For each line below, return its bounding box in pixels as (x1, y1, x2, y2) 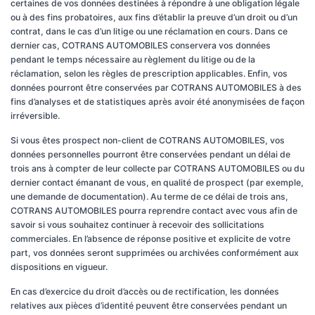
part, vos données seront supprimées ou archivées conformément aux (11, 247, 299, 258)
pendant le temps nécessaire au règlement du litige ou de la (11, 54, 255, 65)
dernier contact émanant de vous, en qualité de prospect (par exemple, (11, 177, 304, 188)
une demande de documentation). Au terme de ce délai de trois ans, (11, 191, 288, 202)
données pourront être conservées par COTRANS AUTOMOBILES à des (11, 82, 302, 93)
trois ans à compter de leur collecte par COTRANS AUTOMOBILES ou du (11, 163, 304, 174)
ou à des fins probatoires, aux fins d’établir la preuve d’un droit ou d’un (11, 12, 297, 22)
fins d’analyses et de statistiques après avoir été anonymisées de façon (11, 96, 304, 107)
